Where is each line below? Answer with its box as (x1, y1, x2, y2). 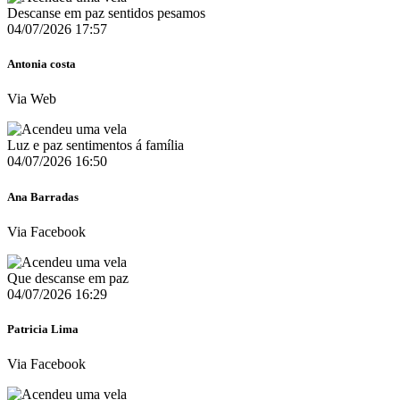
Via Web (7, 91, 56, 107)
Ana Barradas (7, 189, 79, 204)
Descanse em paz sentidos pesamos (7, 5, 205, 21)
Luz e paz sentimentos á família (7, 137, 184, 154)
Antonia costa (7, 57, 76, 71)
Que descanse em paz (7, 270, 129, 286)
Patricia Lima (7, 321, 79, 336)
